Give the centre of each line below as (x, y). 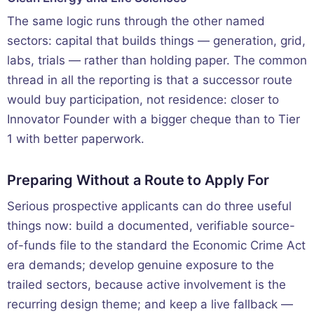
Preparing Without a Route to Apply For (138, 180)
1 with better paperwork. (76, 138)
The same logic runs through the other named (136, 21)
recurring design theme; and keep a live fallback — (150, 304)
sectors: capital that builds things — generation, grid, (156, 40)
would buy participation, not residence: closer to (143, 99)
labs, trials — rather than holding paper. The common (157, 60)
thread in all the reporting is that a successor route (150, 80)
